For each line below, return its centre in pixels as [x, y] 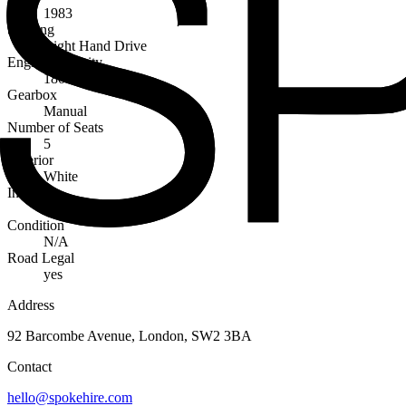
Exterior [30, 159]
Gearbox [32, 94]
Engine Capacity [55, 62]
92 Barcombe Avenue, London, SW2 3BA [130, 335]
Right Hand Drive [95, 45]
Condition [36, 225]
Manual [65, 111]
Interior [28, 192]
